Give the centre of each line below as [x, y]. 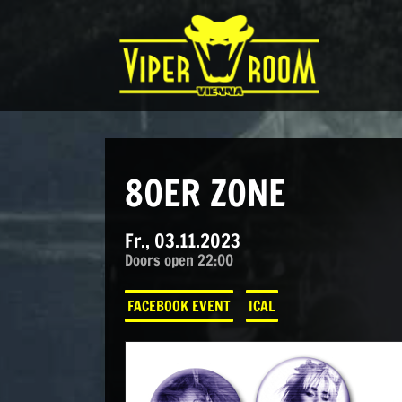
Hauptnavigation [111, 71]
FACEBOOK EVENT [179, 306]
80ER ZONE [205, 192]
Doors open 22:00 [179, 259]
